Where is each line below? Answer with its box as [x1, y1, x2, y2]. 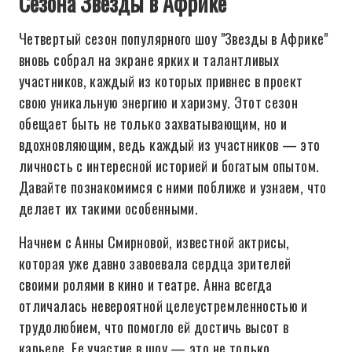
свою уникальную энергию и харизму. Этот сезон [19, 92, 299, 112]
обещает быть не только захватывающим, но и [19, 113, 288, 134]
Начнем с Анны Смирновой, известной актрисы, [19, 232, 290, 252]
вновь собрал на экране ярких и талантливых [19, 49, 280, 70]
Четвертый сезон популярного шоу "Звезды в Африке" [19, 28, 328, 49]
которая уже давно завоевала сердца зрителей [19, 253, 291, 273]
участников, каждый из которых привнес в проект [19, 71, 303, 91]
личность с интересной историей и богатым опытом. [19, 156, 320, 176]
